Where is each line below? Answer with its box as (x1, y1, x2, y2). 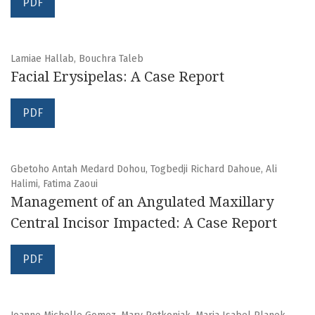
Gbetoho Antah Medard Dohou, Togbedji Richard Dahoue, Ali (11, 163, 277, 176)
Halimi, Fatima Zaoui (11, 178, 98, 191)
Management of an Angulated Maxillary (11, 193, 274, 211)
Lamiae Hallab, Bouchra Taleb (11, 53, 143, 65)
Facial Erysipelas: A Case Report (11, 68, 224, 86)
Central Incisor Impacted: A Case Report (11, 214, 277, 232)
